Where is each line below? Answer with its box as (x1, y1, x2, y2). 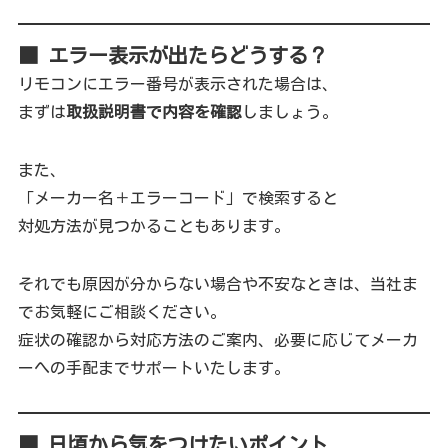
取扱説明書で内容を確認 (65, 104, 242, 121)
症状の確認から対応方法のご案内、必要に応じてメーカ (17, 332, 418, 349)
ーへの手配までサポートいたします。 (17, 360, 290, 377)
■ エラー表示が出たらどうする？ (17, 45, 328, 66)
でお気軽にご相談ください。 (17, 304, 226, 321)
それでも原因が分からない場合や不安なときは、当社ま (17, 276, 418, 293)
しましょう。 (241, 104, 338, 121)
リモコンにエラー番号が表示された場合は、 (17, 76, 338, 93)
